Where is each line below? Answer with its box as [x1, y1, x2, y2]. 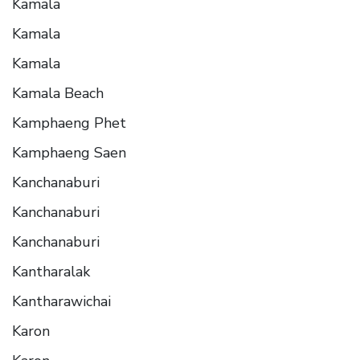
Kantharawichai [12, 291, 111, 311]
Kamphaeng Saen [12, 142, 126, 162]
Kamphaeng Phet [12, 112, 126, 133]
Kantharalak [12, 261, 90, 281]
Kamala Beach [12, 83, 104, 103]
